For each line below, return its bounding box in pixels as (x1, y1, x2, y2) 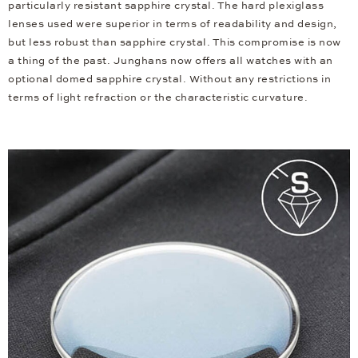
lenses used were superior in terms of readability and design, (8, 18, 337, 31)
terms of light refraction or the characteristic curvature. (8, 91, 308, 105)
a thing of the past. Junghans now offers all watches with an (8, 54, 333, 68)
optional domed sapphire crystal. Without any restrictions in (8, 73, 331, 86)
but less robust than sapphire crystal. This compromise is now (8, 36, 341, 50)
